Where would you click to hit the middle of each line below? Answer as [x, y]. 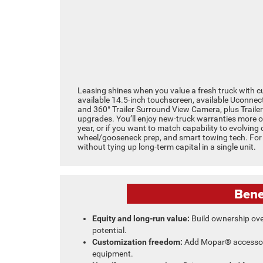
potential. [109, 230]
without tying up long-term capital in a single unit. [167, 146]
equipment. [113, 253]
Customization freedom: [137, 242]
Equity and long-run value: [141, 218]
